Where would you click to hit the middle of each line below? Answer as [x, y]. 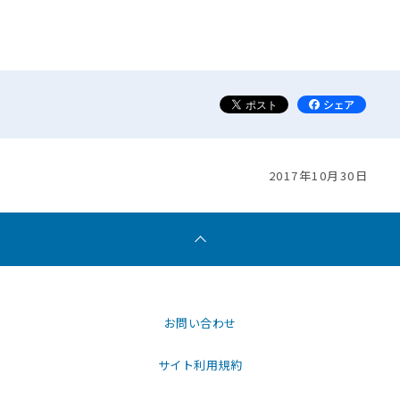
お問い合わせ [200, 323]
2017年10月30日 [318, 175]
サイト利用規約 [200, 365]
